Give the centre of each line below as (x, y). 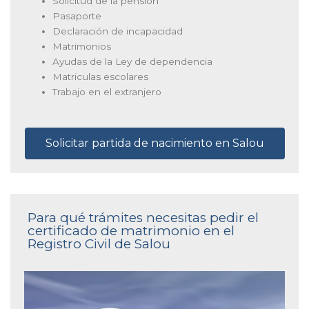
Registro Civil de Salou (99, 243)
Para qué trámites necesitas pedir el (143, 217)
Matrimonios (82, 47)
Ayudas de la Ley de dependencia (133, 62)
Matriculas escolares (101, 77)
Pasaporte (77, 16)
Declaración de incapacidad (118, 31)
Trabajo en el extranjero (107, 92)
